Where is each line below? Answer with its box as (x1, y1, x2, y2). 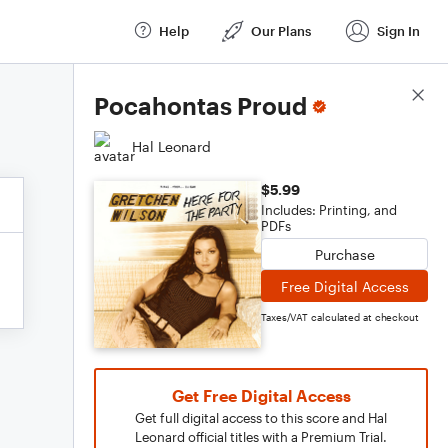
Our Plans (251, 22, 311, 39)
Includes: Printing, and (261, 202, 397, 218)
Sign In (377, 22, 420, 39)
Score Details (339, 87, 428, 105)
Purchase (314, 245, 375, 263)
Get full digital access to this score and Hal (135, 410, 387, 426)
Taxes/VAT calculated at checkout (261, 311, 419, 323)
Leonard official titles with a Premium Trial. (135, 429, 387, 445)
